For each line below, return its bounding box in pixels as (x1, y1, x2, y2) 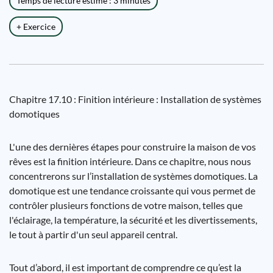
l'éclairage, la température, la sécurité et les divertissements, (9, 214, 257, 225)
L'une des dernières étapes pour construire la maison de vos (9, 141, 256, 152)
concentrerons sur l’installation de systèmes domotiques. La (9, 170, 258, 182)
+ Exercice (16, 21, 55, 32)
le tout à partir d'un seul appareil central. (9, 229, 177, 240)
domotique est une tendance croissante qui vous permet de (9, 185, 255, 196)
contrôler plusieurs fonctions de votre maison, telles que (9, 199, 243, 211)
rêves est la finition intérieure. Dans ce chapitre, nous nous (9, 155, 251, 167)
